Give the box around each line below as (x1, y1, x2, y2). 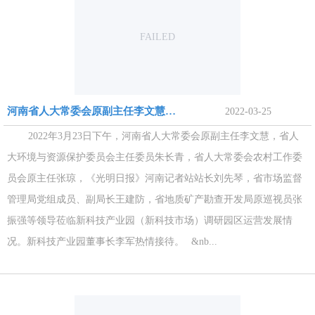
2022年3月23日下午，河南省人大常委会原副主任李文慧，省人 (7, 131, 299, 141)
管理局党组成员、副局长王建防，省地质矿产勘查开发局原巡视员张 (7, 194, 302, 205)
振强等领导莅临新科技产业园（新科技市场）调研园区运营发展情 (7, 215, 292, 226)
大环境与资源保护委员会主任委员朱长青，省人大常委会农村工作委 (7, 152, 302, 162)
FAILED (140, 32, 175, 42)
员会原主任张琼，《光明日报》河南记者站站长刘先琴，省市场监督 (7, 173, 302, 184)
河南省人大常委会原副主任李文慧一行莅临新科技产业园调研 (165, 105, 176, 117)
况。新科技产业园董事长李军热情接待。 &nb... (7, 236, 217, 247)
